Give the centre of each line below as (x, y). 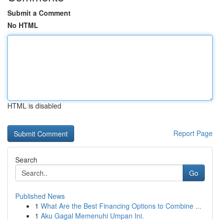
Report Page (193, 133)
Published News (40, 196)
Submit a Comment (39, 13)
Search (26, 160)
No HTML (23, 25)
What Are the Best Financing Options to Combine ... (121, 206)
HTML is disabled (34, 106)
